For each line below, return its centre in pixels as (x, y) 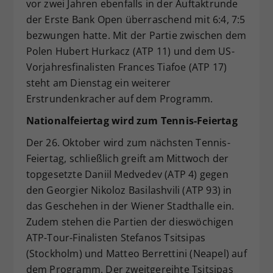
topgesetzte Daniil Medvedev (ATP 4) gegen (127, 175)
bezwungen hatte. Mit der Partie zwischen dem (136, 36)
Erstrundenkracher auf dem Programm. (119, 99)
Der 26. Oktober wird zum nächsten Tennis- (128, 143)
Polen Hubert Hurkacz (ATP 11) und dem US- (130, 51)
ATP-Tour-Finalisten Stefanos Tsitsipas (116, 238)
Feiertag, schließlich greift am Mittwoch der (127, 159)
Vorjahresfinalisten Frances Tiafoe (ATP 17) (126, 67)
